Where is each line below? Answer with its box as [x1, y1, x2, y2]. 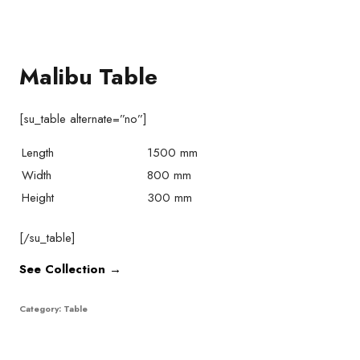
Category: [19, 302, 63, 315]
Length [22, 144, 54, 162]
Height [22, 189, 54, 207]
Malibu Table [19, 60, 157, 94]
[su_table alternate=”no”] [19, 110, 147, 129]
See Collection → [19, 260, 121, 278]
